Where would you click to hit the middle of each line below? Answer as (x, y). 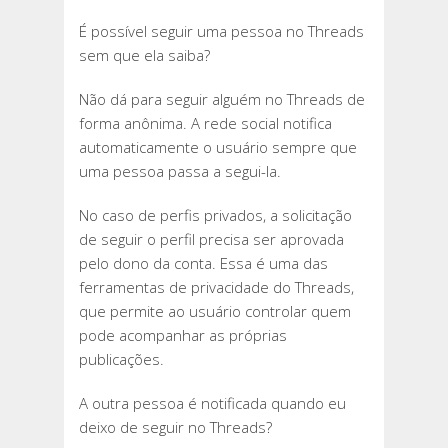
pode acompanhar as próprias (183, 335)
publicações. (121, 359)
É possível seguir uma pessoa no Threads (221, 31)
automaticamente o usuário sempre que (218, 147)
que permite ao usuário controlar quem (215, 311)
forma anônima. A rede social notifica (205, 123)
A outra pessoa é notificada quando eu (212, 403)
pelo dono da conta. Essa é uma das (203, 263)
